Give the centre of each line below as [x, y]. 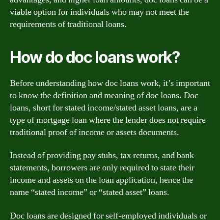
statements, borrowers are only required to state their [102, 168]
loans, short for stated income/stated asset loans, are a [104, 108]
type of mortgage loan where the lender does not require [108, 120]
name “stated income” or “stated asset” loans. [90, 192]
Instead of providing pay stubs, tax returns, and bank [102, 155]
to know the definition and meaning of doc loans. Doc [104, 95]
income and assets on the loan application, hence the [101, 180]
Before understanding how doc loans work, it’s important [110, 83]
